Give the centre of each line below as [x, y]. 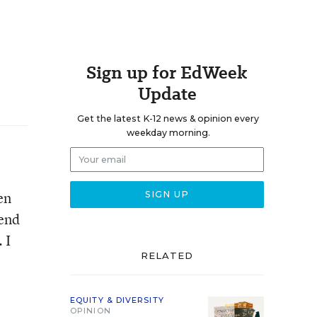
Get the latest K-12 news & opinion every [168, 119]
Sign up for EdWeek [167, 73]
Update [167, 94]
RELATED [167, 255]
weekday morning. [168, 133]
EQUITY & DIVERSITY [117, 300]
